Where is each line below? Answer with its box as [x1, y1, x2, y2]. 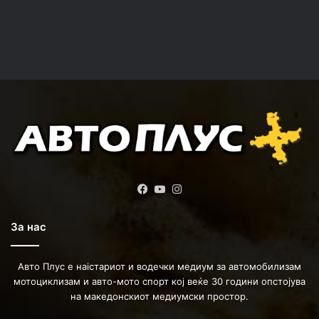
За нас [11, 220, 46, 234]
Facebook [151, 182, 200, 196]
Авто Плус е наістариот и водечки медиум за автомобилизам [18, 261, 301, 272]
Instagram [185, 182, 235, 196]
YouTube [168, 182, 212, 196]
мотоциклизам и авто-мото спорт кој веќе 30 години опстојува [14, 276, 305, 287]
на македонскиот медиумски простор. [70, 291, 249, 302]
